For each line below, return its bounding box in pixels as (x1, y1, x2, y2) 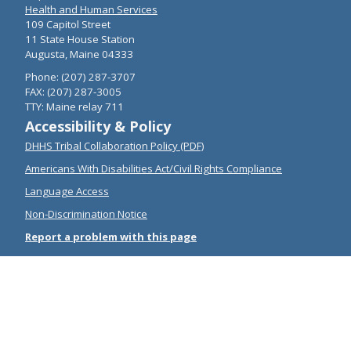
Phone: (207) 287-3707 (25, 69, 136, 84)
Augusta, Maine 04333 (25, 46, 133, 61)
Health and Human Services (25, 2, 157, 16)
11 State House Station (25, 31, 135, 46)
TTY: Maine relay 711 (25, 99, 124, 114)
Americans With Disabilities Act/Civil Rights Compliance (25, 161, 282, 175)
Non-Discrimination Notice (25, 206, 147, 221)
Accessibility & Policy (25, 116, 171, 136)
